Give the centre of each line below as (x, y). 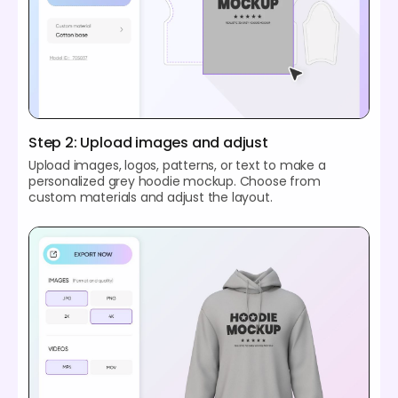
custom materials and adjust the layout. (151, 198)
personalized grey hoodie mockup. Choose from (175, 182)
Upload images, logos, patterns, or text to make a (177, 166)
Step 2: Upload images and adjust (148, 143)
